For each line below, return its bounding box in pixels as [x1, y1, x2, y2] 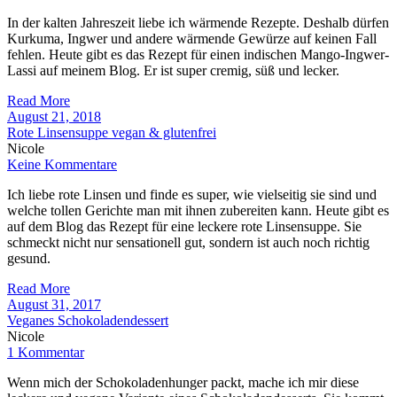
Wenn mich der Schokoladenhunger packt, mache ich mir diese [7, 374, 359, 390]
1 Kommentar [7, 344, 84, 360]
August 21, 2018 [7, 108, 101, 124]
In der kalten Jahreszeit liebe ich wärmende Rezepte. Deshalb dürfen [7, 14, 389, 30]
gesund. [7, 250, 51, 266]
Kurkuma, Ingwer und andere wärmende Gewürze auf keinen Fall [7, 30, 377, 46]
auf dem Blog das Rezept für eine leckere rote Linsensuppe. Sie [7, 218, 362, 234]
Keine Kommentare [7, 156, 117, 172]
